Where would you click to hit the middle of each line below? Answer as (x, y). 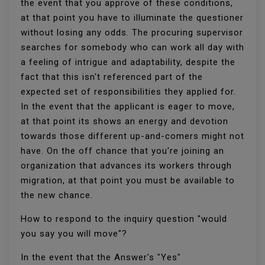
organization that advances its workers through (126, 166)
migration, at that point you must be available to (128, 180)
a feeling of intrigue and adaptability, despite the (128, 62)
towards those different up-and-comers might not (132, 136)
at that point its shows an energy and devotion (125, 121)
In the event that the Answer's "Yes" (101, 257)
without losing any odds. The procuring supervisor (132, 33)
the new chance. (57, 195)
